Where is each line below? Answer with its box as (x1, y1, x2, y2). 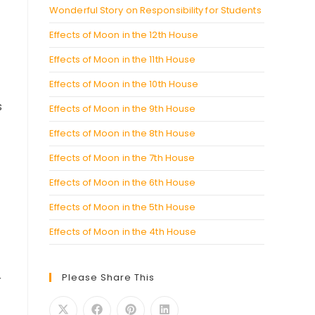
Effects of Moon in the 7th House (49, 151, 195, 165)
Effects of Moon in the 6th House (49, 176, 196, 189)
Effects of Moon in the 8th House (49, 127, 196, 140)
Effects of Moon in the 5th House (49, 200, 196, 214)
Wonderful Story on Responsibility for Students (49, 4, 262, 17)
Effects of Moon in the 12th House (49, 28, 199, 41)
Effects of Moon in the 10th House (49, 77, 199, 91)
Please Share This (62, 271, 155, 284)
